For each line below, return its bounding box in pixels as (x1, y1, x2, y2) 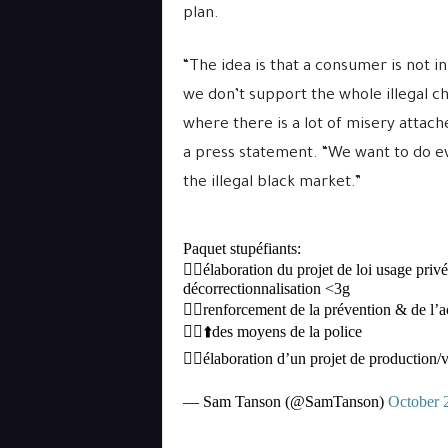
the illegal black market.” (182, 175, 361, 192)
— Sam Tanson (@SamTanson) (182, 393, 388, 410)
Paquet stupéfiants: (182, 240, 301, 257)
